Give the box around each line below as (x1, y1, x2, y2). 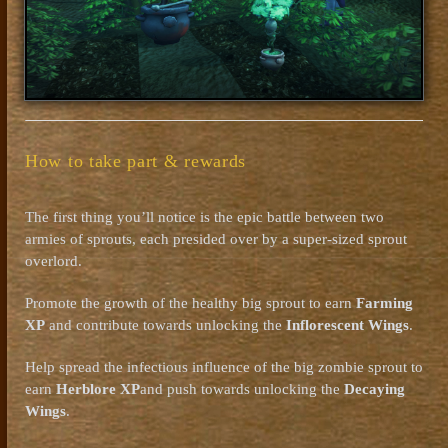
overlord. (25, 253, 82, 270)
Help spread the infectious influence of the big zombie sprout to (25, 359, 423, 376)
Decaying (344, 381, 405, 398)
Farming (356, 295, 413, 312)
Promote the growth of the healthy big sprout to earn (25, 295, 356, 312)
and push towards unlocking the (140, 381, 344, 398)
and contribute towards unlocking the (45, 317, 286, 334)
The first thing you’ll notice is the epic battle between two (25, 209, 384, 226)
